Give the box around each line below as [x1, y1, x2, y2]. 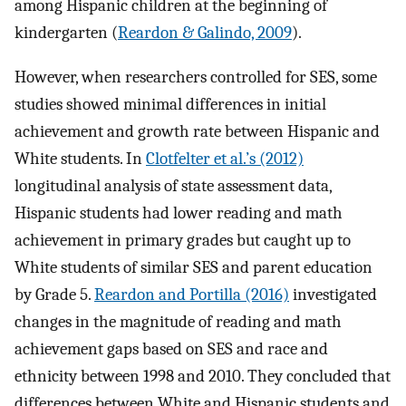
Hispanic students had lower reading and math [14, 202, 343, 223]
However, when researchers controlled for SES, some [14, 66, 377, 87]
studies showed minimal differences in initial [14, 93, 326, 114]
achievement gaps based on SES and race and [14, 338, 328, 359]
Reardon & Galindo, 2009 [118, 23, 292, 43]
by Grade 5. [14, 284, 94, 304]
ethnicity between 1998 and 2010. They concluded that [14, 365, 391, 386]
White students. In [14, 148, 146, 169]
